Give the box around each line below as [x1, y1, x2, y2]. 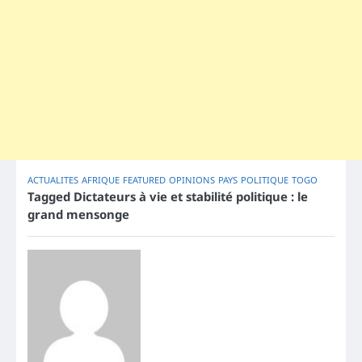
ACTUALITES [27, 174, 78, 187]
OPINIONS [169, 174, 215, 187]
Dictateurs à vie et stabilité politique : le [74, 188, 308, 205]
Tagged [27, 188, 74, 205]
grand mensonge [27, 206, 129, 223]
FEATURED [123, 174, 166, 187]
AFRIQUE [82, 174, 120, 187]
